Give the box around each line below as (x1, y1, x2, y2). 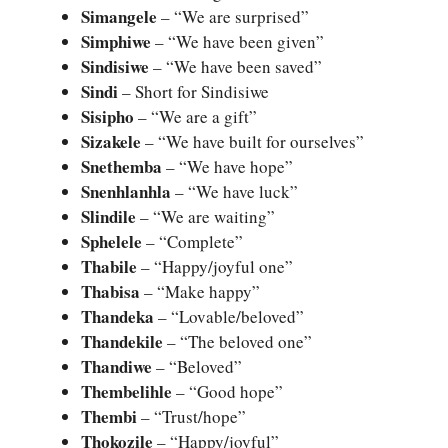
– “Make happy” (140, 280, 260, 304)
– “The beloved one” (163, 330, 312, 354)
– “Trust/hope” (137, 405, 246, 429)
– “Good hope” (172, 380, 283, 404)
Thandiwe (81, 354, 152, 380)
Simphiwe (81, 29, 151, 55)
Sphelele (81, 229, 142, 255)
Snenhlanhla (81, 179, 171, 205)
